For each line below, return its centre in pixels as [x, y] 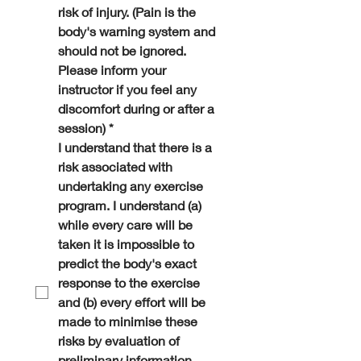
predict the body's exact [127, 263]
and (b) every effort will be [132, 302]
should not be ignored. [122, 50]
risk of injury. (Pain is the [127, 12]
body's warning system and [137, 31]
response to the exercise [129, 282]
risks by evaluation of [119, 340]
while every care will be [125, 224]
